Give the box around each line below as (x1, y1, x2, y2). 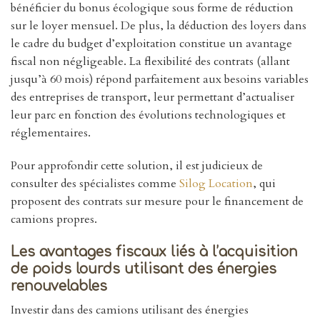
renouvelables (11, 278, 107, 294)
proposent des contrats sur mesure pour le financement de (11, 193, 304, 209)
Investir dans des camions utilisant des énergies (11, 302, 249, 319)
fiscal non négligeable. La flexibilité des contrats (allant (11, 54, 290, 70)
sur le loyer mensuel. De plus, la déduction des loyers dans (11, 18, 306, 34)
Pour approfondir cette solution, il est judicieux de (11, 157, 263, 174)
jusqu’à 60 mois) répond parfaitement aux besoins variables (11, 71, 309, 88)
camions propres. (11, 211, 97, 227)
